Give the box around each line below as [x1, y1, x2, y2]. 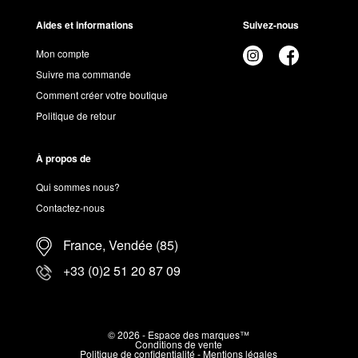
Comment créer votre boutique [35, 88, 168, 102]
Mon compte [35, 46, 89, 61]
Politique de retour [35, 109, 116, 123]
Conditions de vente [135, 337, 223, 352]
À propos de [35, 151, 91, 166]
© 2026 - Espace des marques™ [108, 328, 250, 342]
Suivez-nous [242, 18, 299, 33]
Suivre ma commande [35, 67, 131, 82]
